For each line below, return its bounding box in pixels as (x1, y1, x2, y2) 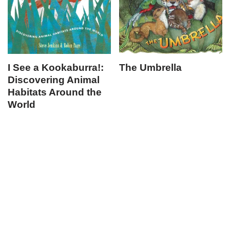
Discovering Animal (8, 74, 100, 86)
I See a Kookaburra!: (8, 62, 104, 73)
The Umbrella (119, 62, 182, 73)
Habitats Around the (8, 87, 102, 98)
